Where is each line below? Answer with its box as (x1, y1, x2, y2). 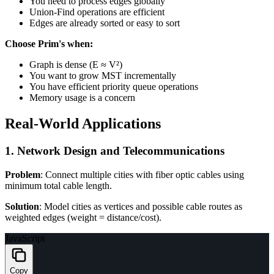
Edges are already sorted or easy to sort (29, 18, 180, 29)
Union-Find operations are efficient (29, 7, 165, 18)
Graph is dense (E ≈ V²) (29, 59, 122, 70)
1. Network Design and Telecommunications (5, 144, 224, 157)
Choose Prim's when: (5, 39, 93, 50)
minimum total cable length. (5, 180, 112, 191)
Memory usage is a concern (29, 92, 135, 103)
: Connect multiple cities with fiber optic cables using (40, 169, 244, 180)
